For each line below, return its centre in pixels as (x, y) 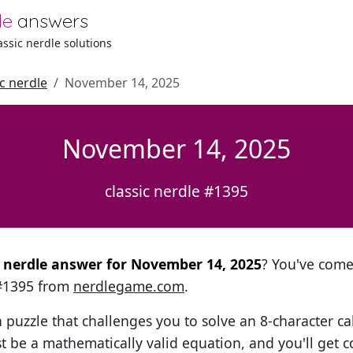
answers (53, 20)
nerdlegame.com (129, 286)
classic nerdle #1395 (176, 191)
